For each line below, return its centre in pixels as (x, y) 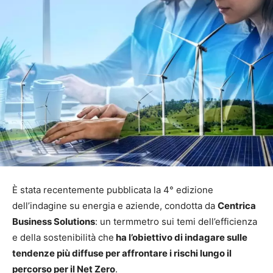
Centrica (237, 205)
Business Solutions (54, 221)
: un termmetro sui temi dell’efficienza (176, 221)
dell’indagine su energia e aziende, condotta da (115, 205)
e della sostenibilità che (63, 237)
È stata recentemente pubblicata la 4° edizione (113, 190)
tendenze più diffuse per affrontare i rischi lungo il (122, 253)
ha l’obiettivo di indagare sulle (181, 237)
